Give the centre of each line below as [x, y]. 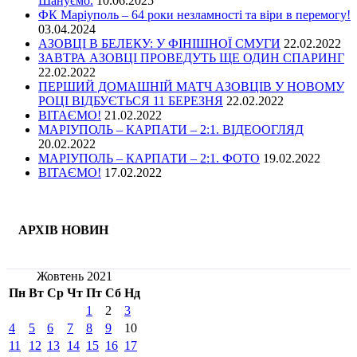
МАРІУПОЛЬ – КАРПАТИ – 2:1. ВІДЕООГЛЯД [171, 130]
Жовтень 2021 [75, 276]
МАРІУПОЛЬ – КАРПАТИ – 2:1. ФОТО [149, 159]
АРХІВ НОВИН [63, 230]
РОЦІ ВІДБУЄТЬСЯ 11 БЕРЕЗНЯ [131, 101]
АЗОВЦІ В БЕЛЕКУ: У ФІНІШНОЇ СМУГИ [159, 44]
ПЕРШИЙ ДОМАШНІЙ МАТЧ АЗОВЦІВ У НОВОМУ [191, 87]
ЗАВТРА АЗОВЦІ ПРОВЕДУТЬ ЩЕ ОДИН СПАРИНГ [191, 58]
